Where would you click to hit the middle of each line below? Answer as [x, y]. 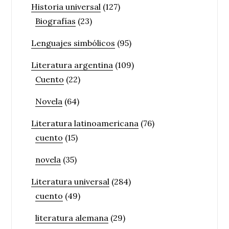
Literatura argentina [72, 65]
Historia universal [66, 6]
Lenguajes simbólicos [73, 43]
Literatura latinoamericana [85, 123]
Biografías [56, 21]
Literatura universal [71, 181]
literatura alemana [72, 217]
